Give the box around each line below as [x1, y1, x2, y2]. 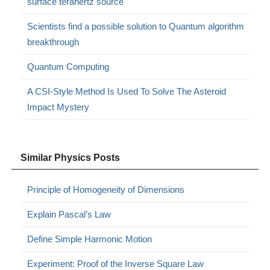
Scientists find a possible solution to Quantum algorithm [27, 20, 245, 31]
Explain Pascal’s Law [27, 209, 111, 219]
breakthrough [27, 36, 80, 47]
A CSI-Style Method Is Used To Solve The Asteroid [27, 86, 227, 96]
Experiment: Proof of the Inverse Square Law [27, 258, 204, 269]
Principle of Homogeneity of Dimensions [27, 184, 185, 195]
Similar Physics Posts [20, 152, 121, 163]
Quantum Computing [27, 61, 110, 72]
